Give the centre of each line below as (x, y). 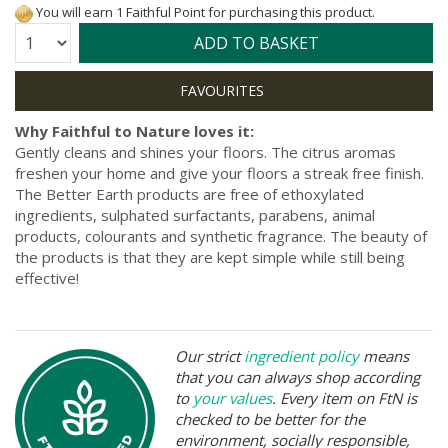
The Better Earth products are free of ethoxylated (189, 193)
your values (232, 397)
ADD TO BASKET (256, 42)
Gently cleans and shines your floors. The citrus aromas (205, 151)
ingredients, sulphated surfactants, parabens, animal (195, 214)
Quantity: (39, 38)
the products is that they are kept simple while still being (210, 256)
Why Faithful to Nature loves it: (136, 130)
